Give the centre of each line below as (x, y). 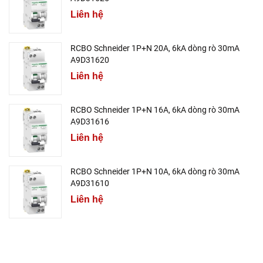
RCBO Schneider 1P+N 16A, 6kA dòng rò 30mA (155, 109)
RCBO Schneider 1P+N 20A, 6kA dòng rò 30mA (155, 48)
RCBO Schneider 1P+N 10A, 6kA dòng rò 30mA (155, 171)
